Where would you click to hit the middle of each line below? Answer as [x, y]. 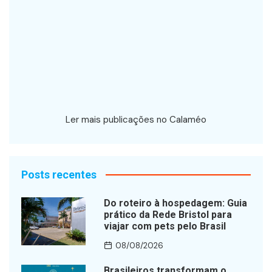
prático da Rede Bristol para [168, 214]
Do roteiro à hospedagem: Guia [175, 203]
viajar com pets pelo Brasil [165, 226]
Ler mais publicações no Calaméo [136, 119]
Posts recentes [59, 174]
